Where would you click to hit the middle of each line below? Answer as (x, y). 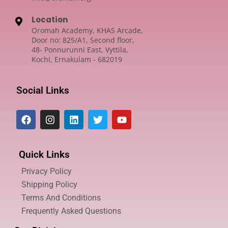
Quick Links (44, 155)
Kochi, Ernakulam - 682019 (77, 60)
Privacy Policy (47, 172)
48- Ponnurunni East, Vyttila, (80, 50)
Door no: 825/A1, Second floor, (83, 40)
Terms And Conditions (61, 198)
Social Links (43, 91)
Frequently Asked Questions (71, 211)
